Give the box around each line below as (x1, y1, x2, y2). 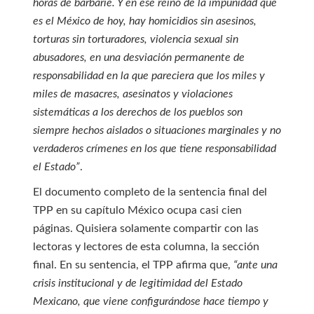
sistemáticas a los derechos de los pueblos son (32, 107, 243, 118)
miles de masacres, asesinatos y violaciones (32, 88, 233, 100)
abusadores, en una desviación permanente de (32, 52, 245, 63)
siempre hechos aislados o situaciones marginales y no (32, 125, 281, 136)
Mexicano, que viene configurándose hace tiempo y (32, 296, 268, 307)
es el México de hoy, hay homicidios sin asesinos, (32, 15, 257, 27)
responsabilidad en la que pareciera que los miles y (32, 70, 265, 81)
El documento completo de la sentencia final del (32, 186, 267, 198)
